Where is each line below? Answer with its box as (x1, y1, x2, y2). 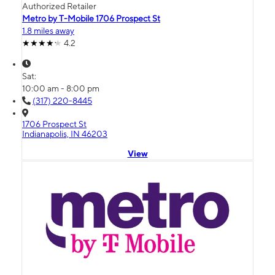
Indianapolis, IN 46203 (22, 129, 107, 139)
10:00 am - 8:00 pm (22, 83, 99, 94)
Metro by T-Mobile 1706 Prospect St (22, 14, 160, 24)
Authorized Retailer (22, 1, 96, 12)
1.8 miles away (22, 26, 74, 36)
